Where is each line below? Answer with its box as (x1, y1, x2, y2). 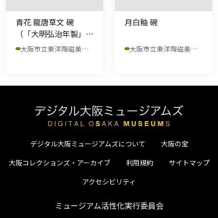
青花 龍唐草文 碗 (16, 16, 74, 28)
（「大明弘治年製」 (16, 27, 86, 39)
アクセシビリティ (82, 176, 136, 186)
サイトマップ (168, 157, 210, 167)
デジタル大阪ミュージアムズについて (30, 138, 145, 148)
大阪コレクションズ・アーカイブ (8, 157, 110, 167)
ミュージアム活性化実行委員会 (54, 199, 163, 211)
